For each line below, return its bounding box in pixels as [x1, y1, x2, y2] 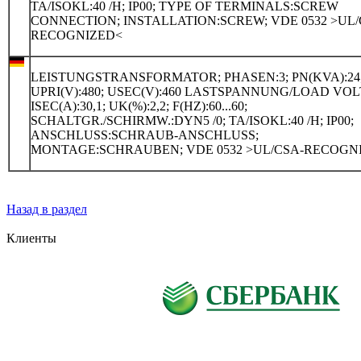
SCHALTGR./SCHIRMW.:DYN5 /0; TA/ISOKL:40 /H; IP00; [31, 113, 354, 127]
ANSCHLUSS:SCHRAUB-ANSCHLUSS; [31, 127, 259, 142]
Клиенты [6, 231, 56, 245]
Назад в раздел [6, 201, 87, 216]
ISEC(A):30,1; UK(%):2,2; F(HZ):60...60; [31, 98, 247, 113]
